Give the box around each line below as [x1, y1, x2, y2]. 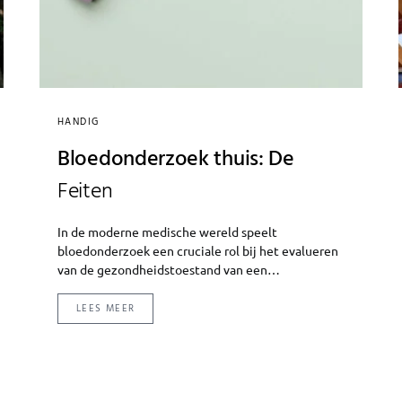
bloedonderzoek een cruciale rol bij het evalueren [57, 241, 338, 258]
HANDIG [57, 113, 100, 130]
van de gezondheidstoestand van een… [57, 260, 280, 277]
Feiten [57, 174, 113, 209]
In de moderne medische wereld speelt [57, 223, 277, 240]
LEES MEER [76, 300, 135, 317]
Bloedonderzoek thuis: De [57, 142, 294, 177]
